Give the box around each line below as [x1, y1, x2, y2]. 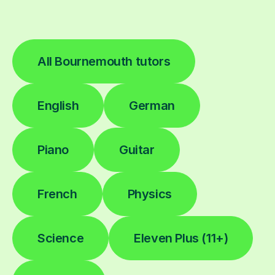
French [37, 186, 77, 201]
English [37, 98, 79, 113]
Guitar [119, 142, 155, 157]
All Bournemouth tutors [37, 53, 171, 69]
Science [37, 230, 84, 246]
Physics [127, 186, 172, 201]
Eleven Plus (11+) [134, 230, 228, 246]
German [129, 98, 175, 113]
